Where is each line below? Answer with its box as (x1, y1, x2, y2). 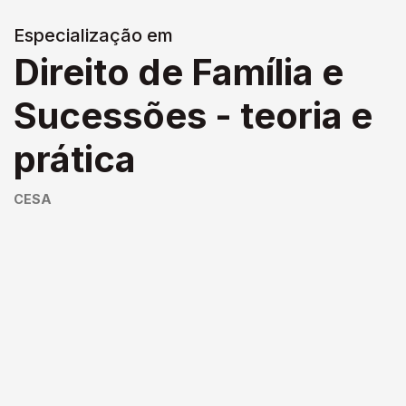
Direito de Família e (14, 49, 343, 94)
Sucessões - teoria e (14, 92, 372, 138)
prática (14, 136, 136, 181)
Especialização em (14, 24, 173, 46)
